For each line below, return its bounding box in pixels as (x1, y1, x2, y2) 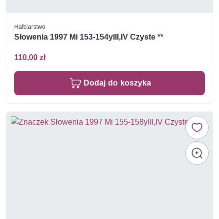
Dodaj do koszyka (84, 78, 151, 88)
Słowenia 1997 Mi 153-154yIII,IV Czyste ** (14, 32, 163, 42)
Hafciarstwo (14, 22, 45, 30)
